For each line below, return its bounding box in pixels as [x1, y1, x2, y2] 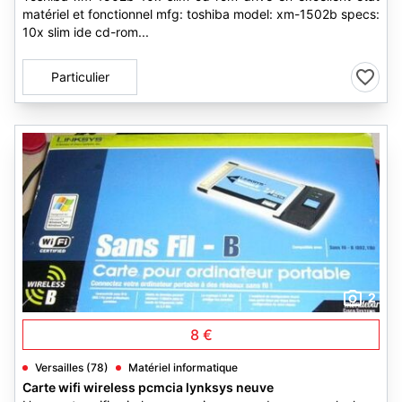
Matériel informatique [128, 361, 238, 374]
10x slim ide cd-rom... [22, 24, 149, 39]
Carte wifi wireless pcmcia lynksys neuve [22, 380, 274, 395]
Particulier [50, 69, 109, 84]
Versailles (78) [35, 361, 109, 374]
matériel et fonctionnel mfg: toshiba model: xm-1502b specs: [22, 6, 380, 22]
